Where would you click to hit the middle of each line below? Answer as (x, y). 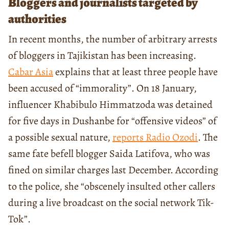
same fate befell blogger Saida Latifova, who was (109, 153)
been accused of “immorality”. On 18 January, (102, 88)
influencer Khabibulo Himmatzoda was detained (110, 104)
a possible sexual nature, (60, 137)
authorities (37, 19)
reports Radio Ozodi (155, 137)
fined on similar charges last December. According (113, 170)
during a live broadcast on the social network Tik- (111, 202)
